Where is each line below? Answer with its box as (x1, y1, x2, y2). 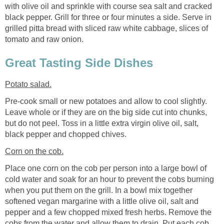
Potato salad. (5, 80, 51, 89)
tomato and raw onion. (5, 34, 83, 43)
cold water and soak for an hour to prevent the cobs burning (5, 175, 214, 184)
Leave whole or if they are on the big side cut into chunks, (5, 108, 207, 117)
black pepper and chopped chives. (5, 130, 126, 139)
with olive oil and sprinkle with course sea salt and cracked (5, 1, 212, 10)
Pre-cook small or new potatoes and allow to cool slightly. (5, 97, 207, 106)
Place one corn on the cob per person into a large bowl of (5, 164, 206, 173)
